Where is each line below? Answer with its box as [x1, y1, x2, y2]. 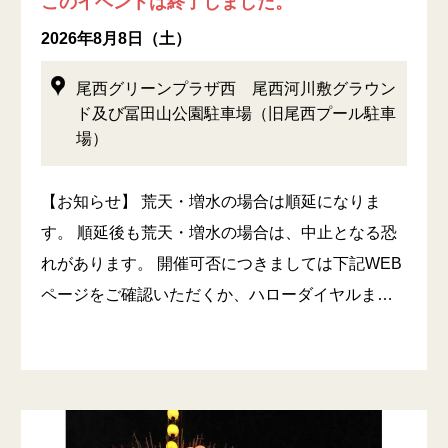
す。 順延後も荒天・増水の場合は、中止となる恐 [41, 223, 397, 241]
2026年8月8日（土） [41, 29, 191, 47]
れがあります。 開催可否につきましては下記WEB [41, 254, 402, 272]
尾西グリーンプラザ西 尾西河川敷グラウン [76, 79, 396, 97]
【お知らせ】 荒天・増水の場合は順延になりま [41, 192, 381, 210]
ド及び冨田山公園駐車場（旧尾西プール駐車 [76, 104, 396, 122]
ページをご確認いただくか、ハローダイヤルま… [41, 285, 393, 303]
